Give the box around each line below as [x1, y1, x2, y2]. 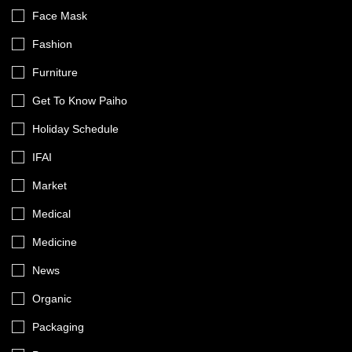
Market [32, 178, 67, 192]
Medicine [32, 235, 77, 248]
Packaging [32, 320, 84, 333]
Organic [32, 291, 71, 305]
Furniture [32, 65, 78, 79]
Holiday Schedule [32, 122, 119, 135]
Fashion [32, 37, 72, 50]
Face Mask [32, 9, 87, 22]
